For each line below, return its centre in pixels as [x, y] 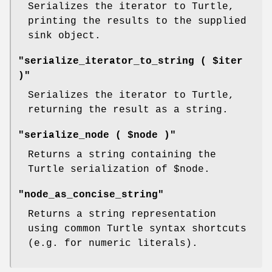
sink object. [64, 36]
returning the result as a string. [128, 110]
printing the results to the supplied [137, 22]
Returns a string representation [122, 215]
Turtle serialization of [101, 170]
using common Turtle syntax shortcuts [137, 229]
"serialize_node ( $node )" [97, 136]
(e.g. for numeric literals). [113, 244]
